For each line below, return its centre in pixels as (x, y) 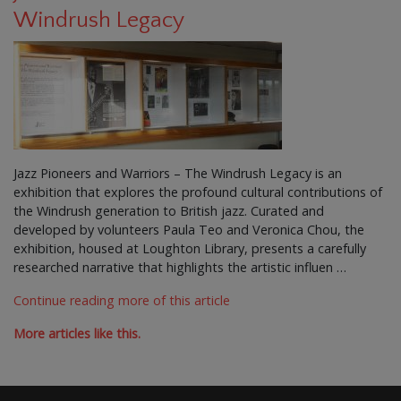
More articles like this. (77, 333)
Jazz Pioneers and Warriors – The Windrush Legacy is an (178, 173)
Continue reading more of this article (122, 300)
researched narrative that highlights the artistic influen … (180, 267)
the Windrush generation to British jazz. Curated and (169, 210)
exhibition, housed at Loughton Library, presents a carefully (190, 248)
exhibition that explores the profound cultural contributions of (198, 192)
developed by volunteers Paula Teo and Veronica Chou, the (189, 229)
